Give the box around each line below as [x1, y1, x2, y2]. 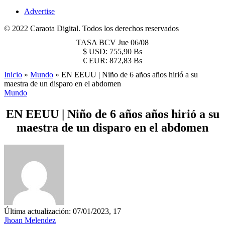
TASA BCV [76, 38, 118, 47]
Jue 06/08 [118, 38, 149, 47]
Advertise [24, 7, 55, 16]
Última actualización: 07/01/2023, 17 [4, 206, 121, 215]
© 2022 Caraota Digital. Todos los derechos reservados [4, 24, 179, 33]
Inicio [4, 70, 22, 79]
